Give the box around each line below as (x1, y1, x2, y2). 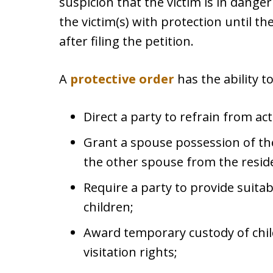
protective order (70, 71, 174, 87)
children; (83, 199, 133, 215)
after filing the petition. (59, 33, 194, 49)
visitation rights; (83, 244, 177, 260)
